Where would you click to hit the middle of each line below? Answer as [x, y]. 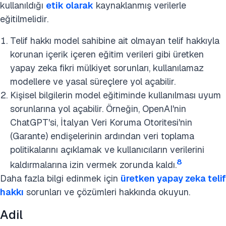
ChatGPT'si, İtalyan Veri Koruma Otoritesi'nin [101, 122]
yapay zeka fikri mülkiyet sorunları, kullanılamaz [107, 68]
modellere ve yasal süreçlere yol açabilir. [93, 81]
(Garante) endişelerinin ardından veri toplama [102, 136]
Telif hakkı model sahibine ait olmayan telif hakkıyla [115, 41]
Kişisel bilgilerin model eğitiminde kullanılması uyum [116, 95]
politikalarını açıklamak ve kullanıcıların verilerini [107, 150]
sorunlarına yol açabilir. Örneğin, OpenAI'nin [98, 109]
